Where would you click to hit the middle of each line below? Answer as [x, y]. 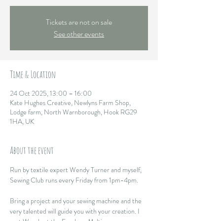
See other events [79, 34]
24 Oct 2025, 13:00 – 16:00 [51, 93]
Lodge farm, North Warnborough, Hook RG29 [74, 112]
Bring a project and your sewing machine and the [76, 201]
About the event [32, 150]
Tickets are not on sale [79, 22]
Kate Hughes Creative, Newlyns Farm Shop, [70, 102]
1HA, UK [22, 121]
